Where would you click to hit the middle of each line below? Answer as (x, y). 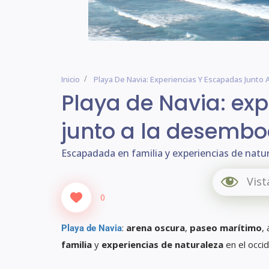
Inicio (71, 79)
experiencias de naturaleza (162, 244)
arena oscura (156, 227)
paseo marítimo (225, 227)
